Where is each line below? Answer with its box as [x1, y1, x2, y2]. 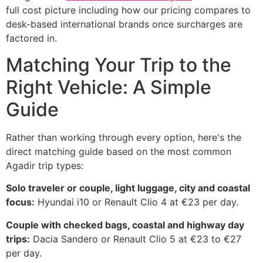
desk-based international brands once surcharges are [6, 18, 242, 31]
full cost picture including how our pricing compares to [6, 4, 251, 16]
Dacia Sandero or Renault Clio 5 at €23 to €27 [30, 232, 241, 245]
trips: [6, 232, 30, 245]
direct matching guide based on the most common [6, 145, 231, 157]
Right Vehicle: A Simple [6, 75, 211, 99]
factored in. [6, 32, 57, 45]
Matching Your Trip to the [6, 53, 231, 76]
